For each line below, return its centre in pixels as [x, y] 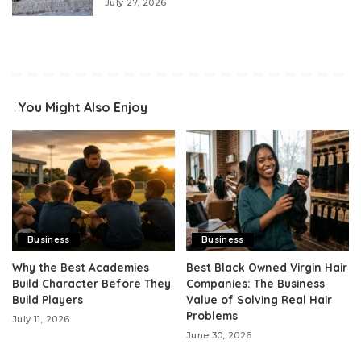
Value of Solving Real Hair [259, 300]
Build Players [48, 300]
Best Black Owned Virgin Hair [267, 268]
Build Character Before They [91, 284]
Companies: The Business [255, 284]
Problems [212, 316]
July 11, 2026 [41, 320]
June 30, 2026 [219, 336]
